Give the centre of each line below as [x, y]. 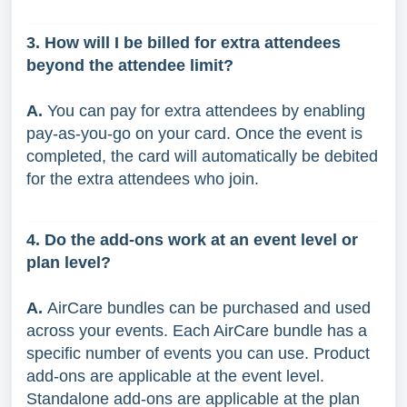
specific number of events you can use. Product [198, 353]
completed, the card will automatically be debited [202, 156]
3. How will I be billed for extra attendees [184, 42]
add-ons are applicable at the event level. [175, 376]
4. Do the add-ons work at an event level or [192, 239]
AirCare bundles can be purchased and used [209, 308]
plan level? [69, 262]
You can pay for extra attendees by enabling [206, 110]
